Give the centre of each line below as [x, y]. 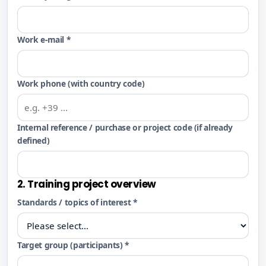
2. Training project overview [87, 184]
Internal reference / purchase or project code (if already [125, 128]
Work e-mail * [44, 40]
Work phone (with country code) [81, 84]
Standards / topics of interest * [77, 202]
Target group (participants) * [73, 245]
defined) [34, 141]
